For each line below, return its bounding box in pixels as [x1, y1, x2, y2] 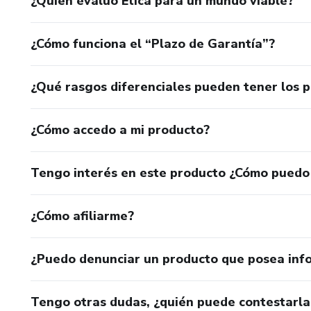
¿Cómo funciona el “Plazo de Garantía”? [31, 35, 275, 52]
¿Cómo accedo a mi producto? [31, 121, 210, 138]
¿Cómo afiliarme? [31, 207, 134, 224]
